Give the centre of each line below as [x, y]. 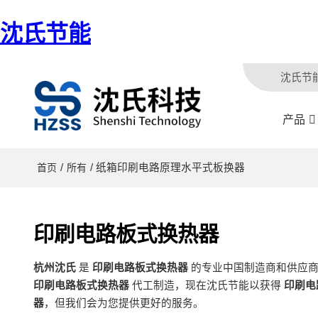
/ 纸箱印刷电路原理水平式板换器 [167, 167]
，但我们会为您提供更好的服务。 [124, 303]
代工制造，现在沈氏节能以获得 [206, 286]
